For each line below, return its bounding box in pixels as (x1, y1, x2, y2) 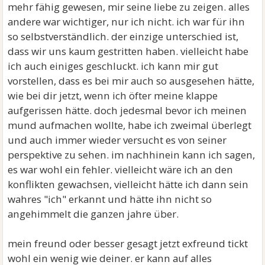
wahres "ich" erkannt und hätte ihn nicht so (8, 192, 212, 206)
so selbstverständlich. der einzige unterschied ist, (8, 30, 239, 43)
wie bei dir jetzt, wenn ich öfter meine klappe (8, 89, 218, 102)
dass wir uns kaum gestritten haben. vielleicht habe (8, 44, 249, 58)
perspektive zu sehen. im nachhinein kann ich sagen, (8, 148, 256, 161)
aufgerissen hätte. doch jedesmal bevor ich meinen (8, 104, 247, 117)
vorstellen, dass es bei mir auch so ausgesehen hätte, (8, 74, 255, 88)
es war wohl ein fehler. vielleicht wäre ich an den (8, 163, 234, 176)
